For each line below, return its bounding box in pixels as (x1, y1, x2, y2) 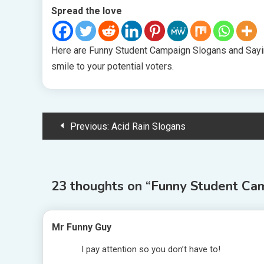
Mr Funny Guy (52, 222, 111, 233)
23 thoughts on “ (51, 177, 151, 195)
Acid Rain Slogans (111, 121, 186, 132)
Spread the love (51, 5, 122, 16)
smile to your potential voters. (51, 61, 174, 72)
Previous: (70, 121, 109, 132)
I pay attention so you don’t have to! (81, 244, 220, 255)
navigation (42, 140, 128, 164)
